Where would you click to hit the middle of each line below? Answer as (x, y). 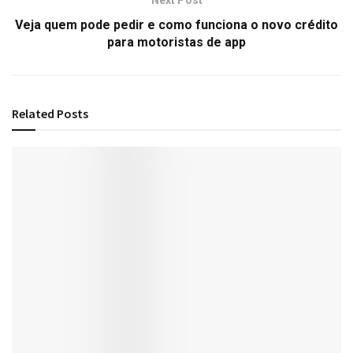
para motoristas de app (176, 42)
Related (33, 113)
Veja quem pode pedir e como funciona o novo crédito (176, 24)
